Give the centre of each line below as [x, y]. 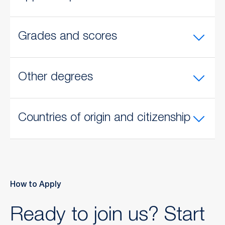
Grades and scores [68, 37]
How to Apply [35, 185]
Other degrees [55, 78]
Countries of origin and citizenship [104, 118]
